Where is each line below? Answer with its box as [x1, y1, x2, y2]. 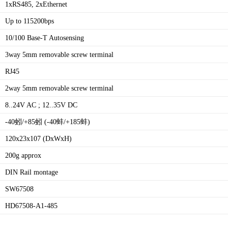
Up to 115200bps [5, 17, 54, 25]
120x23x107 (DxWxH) [5, 134, 72, 143]
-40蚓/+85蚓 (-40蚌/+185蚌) [5, 118, 91, 126]
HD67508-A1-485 [5, 202, 58, 210]
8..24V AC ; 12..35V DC [5, 101, 78, 109]
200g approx [5, 151, 42, 160]
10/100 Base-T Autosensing [5, 34, 84, 42]
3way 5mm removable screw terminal [5, 50, 114, 59]
